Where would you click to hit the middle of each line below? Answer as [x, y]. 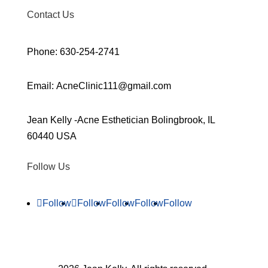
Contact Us [50, 15]
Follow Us [48, 167]
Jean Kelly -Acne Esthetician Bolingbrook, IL [121, 120]
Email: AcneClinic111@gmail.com [99, 86]
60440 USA [51, 136]
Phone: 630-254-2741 [73, 52]
